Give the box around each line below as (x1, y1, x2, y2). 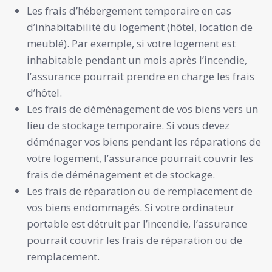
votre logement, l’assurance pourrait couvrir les (27, 151, 253, 165)
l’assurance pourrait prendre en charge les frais (27, 69, 254, 83)
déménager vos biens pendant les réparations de (27, 134, 261, 149)
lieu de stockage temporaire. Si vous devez (27, 118, 229, 132)
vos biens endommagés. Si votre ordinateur (27, 200, 234, 214)
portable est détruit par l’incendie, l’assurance (27, 216, 247, 231)
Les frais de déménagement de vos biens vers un (27, 101, 258, 116)
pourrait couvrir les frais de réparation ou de (27, 233, 242, 247)
